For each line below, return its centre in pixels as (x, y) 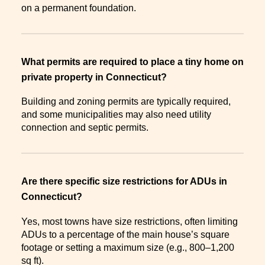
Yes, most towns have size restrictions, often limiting (130, 222)
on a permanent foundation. (79, 8)
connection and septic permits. (85, 128)
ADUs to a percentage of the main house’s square (125, 235)
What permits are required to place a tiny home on (132, 62)
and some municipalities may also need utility (116, 115)
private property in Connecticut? (96, 77)
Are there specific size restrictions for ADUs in (124, 182)
